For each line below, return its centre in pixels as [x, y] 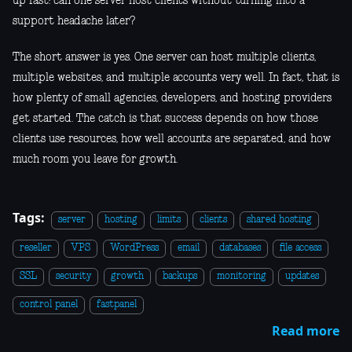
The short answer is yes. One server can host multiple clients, [164, 58]
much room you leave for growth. [95, 160]
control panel [49, 305]
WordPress [134, 248]
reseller [36, 248]
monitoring [241, 277]
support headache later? [74, 22]
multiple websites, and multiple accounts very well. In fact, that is [176, 78]
